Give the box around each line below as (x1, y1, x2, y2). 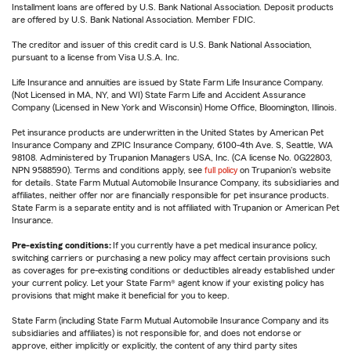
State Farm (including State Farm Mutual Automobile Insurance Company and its (12, 316, 329, 326)
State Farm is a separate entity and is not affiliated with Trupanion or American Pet (12, 203, 339, 213)
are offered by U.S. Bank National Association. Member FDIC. (12, 15, 255, 25)
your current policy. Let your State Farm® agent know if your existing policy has (12, 278, 324, 288)
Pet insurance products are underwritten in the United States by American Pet (12, 128, 324, 138)
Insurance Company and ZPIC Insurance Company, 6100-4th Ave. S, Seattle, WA (12, 140, 333, 150)
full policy (204, 165, 237, 175)
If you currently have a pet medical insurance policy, (111, 241, 317, 251)
